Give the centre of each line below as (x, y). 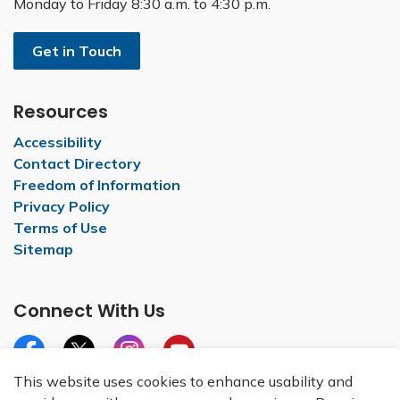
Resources (61, 112)
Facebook (46, 365)
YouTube (193, 365)
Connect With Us (89, 311)
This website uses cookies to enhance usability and (183, 381)
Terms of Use (60, 228)
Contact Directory (77, 163)
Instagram (149, 365)
